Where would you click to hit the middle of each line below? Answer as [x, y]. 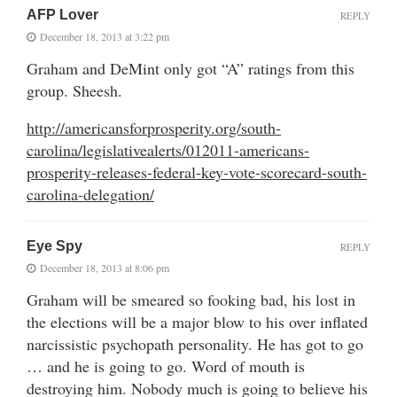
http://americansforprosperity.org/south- [154, 127]
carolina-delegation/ [90, 194]
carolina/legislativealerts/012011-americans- [168, 149]
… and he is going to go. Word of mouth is [166, 366]
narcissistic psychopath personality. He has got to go [195, 343]
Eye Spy [54, 245]
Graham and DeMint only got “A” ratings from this [191, 68]
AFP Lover [62, 14]
